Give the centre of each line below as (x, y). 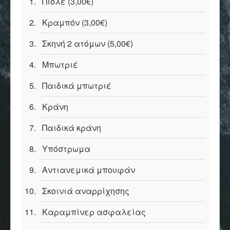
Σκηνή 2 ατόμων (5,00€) (88, 43)
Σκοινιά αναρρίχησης (86, 191)
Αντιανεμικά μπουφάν (89, 170)
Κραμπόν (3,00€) (75, 22)
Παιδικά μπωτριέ (77, 85)
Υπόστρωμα (66, 149)
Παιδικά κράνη (72, 128)
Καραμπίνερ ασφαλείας (94, 212)
